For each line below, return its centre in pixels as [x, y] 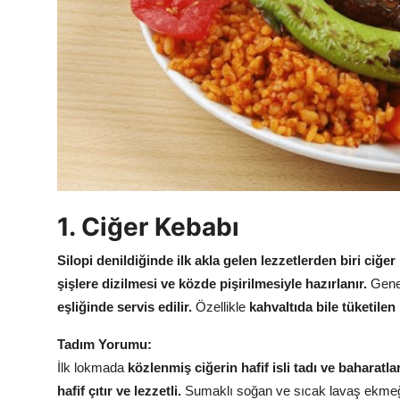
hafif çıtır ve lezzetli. [119, 390]
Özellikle [221, 306]
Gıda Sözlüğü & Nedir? [90, 99]
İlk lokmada [92, 367]
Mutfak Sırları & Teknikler [98, 60]
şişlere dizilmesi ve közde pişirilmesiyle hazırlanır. [212, 283]
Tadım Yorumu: [104, 344]
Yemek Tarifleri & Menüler [100, 138]
